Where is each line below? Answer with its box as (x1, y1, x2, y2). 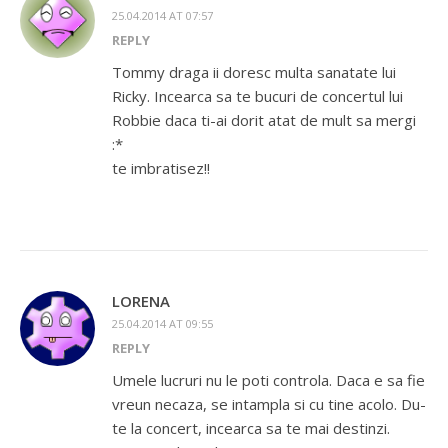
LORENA (112, 291, 170, 312)
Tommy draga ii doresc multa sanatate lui (112, 62, 396, 83)
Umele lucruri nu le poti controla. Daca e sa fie (112, 370, 425, 391)
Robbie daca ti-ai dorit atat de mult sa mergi (112, 110, 416, 131)
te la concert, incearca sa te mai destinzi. (112, 418, 390, 439)
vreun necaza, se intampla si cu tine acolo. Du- (112, 394, 426, 415)
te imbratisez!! (112, 158, 210, 179)
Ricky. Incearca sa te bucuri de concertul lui (112, 86, 403, 107)
